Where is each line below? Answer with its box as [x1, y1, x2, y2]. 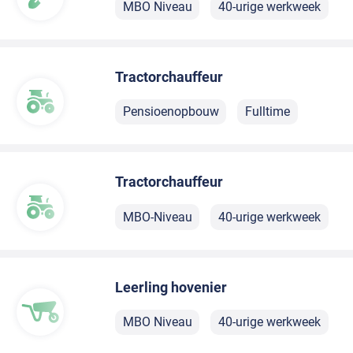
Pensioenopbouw [122, 104, 219, 120]
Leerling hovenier [115, 278, 228, 295]
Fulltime [244, 104, 290, 120]
